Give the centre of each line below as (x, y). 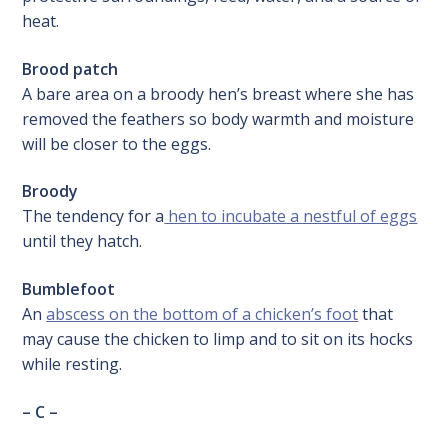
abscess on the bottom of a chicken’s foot (202, 314)
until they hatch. (82, 241)
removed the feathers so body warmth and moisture (218, 118)
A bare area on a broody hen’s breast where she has (218, 93)
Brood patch (70, 68)
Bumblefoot (69, 289)
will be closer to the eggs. (117, 143)
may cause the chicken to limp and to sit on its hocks (218, 339)
